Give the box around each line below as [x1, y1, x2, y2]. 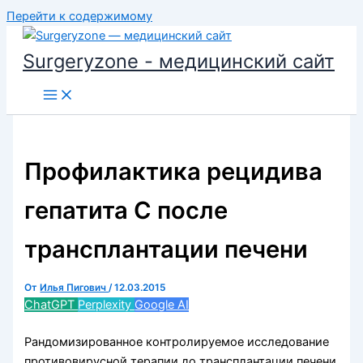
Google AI [135, 297, 190, 313]
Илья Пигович [40, 282, 109, 294]
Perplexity [78, 297, 135, 313]
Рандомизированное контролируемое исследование [24, 334, 330, 349]
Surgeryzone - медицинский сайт [23, 49, 335, 73]
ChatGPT [24, 297, 79, 313]
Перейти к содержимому [6, 9, 152, 23]
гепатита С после [24, 196, 228, 225]
